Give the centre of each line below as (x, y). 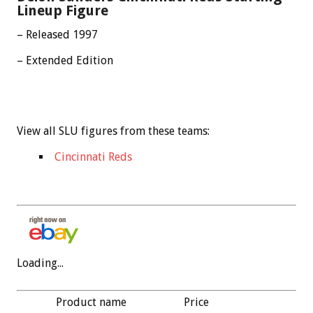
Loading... (40, 263)
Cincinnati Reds (93, 156)
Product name (91, 302)
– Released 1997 (57, 34)
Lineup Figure (63, 10)
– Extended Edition (65, 60)
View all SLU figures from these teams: (113, 131)
